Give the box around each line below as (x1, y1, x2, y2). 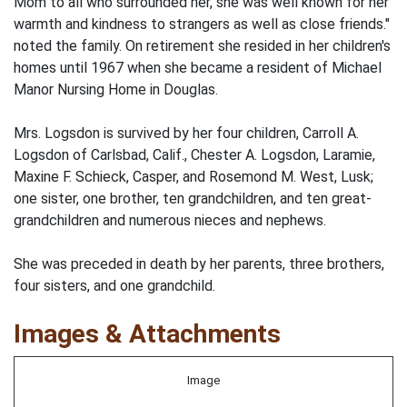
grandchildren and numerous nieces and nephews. (14, 212, 326, 229)
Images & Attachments (14, 319, 281, 349)
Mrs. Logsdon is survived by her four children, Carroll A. (14, 124, 359, 142)
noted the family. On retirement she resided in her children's (14, 37, 391, 55)
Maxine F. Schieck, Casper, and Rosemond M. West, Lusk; (14, 168, 373, 185)
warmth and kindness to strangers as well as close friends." (14, 15, 390, 33)
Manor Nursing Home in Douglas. (14, 81, 218, 98)
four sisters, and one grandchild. (14, 277, 215, 294)
